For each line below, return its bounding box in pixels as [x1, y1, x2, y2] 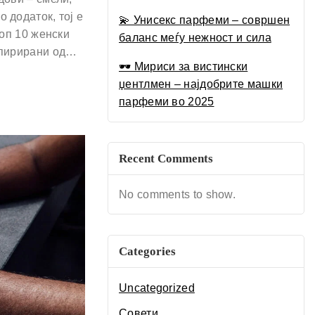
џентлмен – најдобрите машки [119, 77, 283, 90]
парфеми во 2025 [119, 95, 214, 108]
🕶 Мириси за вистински [119, 60, 248, 72]
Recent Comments [119, 152, 213, 166]
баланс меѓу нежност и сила [119, 31, 271, 44]
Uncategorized [119, 282, 195, 295]
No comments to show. [119, 188, 236, 201]
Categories [119, 245, 176, 259]
